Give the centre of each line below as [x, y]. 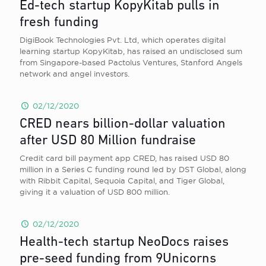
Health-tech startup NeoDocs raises [124, 243]
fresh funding [59, 23]
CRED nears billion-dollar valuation [123, 124]
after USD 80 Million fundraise [108, 141]
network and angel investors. [75, 74]
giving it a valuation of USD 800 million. [95, 192]
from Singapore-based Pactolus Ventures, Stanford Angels [131, 62]
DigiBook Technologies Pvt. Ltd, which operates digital [123, 40]
